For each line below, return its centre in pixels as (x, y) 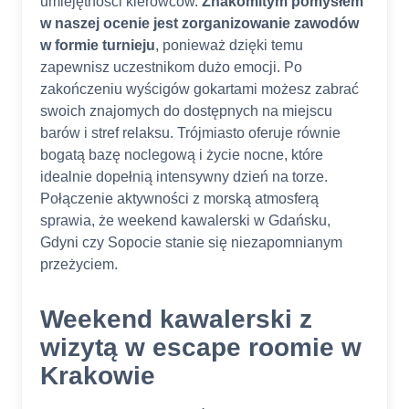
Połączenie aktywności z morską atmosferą (179, 199)
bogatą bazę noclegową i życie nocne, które (182, 155)
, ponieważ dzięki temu (229, 46)
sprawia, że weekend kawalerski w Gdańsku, (185, 221)
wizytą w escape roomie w (201, 348)
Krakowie (98, 376)
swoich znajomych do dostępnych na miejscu (186, 111)
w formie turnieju (98, 46)
